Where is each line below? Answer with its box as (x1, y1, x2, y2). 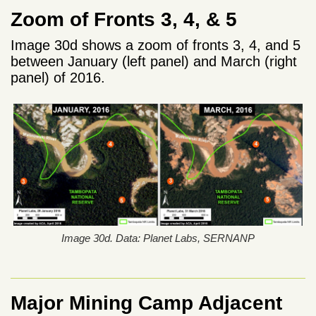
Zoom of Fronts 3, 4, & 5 (11, 8, 237, 31)
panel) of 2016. (11, 70, 105, 86)
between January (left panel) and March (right (11, 54, 297, 70)
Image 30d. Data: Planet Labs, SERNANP (61, 232, 255, 245)
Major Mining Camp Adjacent (11, 292, 282, 315)
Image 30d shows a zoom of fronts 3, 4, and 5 (11, 37, 300, 54)
